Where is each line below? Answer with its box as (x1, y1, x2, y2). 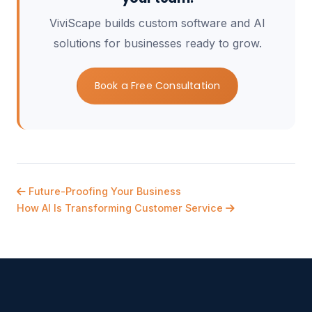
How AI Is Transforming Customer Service (17, 202, 226, 214)
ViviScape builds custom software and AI (49, 16, 265, 30)
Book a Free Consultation (94, 79, 221, 93)
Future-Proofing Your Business (26, 185, 181, 197)
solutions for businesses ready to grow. (53, 36, 262, 50)
